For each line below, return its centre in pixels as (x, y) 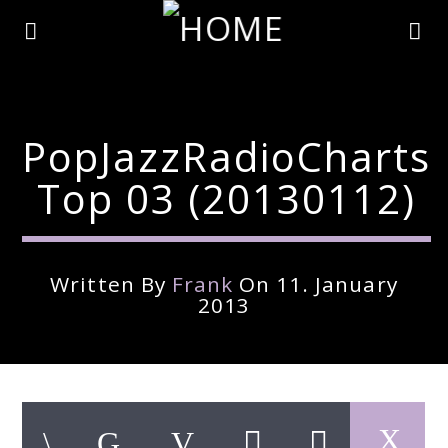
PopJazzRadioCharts (227, 156)
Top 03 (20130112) (227, 198)
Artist (45, 432)
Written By (111, 284)
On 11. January (315, 284)
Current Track (71, 377)
